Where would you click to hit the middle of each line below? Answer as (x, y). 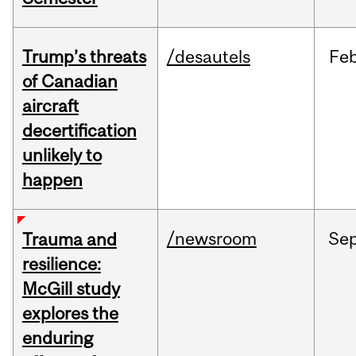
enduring (57, 338)
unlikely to (62, 155)
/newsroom (211, 239)
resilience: (61, 264)
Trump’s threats (84, 57)
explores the (70, 313)
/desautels (208, 57)
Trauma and (69, 240)
